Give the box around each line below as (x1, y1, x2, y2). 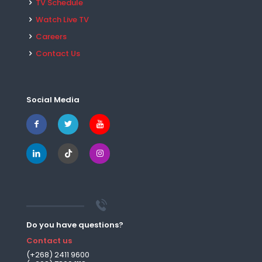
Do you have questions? (26, 219, 123, 230)
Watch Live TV (36, 14, 89, 25)
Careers (36, 31, 67, 42)
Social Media (26, 94, 80, 105)
